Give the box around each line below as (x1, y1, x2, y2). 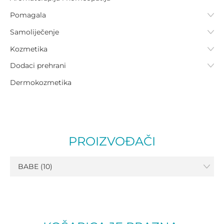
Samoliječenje (10, 27, 59, 36)
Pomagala (10, 10, 46, 19)
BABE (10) (18, 162, 52, 171)
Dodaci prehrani (10, 61, 66, 70)
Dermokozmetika (10, 78, 71, 87)
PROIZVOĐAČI (68, 134, 155, 149)
